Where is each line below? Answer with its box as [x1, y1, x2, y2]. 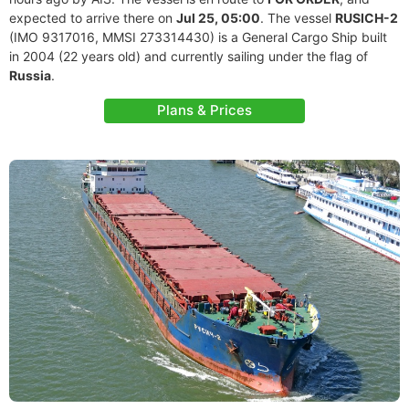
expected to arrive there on [9, 10, 176, 26]
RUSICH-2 [335, 10, 398, 26]
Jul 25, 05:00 [176, 10, 260, 26]
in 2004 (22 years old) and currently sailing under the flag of [9, 48, 368, 64]
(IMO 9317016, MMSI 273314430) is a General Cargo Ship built [9, 29, 387, 45]
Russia [9, 68, 51, 83]
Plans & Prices [157, 101, 252, 119]
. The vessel [260, 10, 335, 26]
